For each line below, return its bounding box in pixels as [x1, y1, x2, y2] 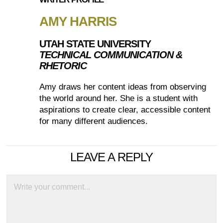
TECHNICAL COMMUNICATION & [39, 49, 183, 60]
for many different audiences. [39, 116, 148, 126]
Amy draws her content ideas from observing [39, 82, 207, 92]
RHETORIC [39, 60, 87, 71]
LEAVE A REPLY [70, 150, 153, 164]
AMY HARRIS [39, 13, 117, 29]
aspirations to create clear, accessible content [39, 105, 211, 114]
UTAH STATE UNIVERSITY [39, 38, 151, 49]
